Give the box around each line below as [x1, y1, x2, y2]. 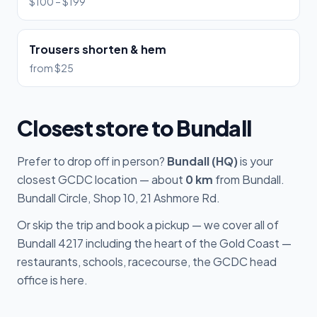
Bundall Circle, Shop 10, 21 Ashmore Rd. [17, 190, 220, 205]
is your [238, 154, 273, 168]
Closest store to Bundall [17, 115, 251, 142]
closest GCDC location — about [17, 172, 185, 187]
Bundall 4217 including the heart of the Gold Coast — [17, 236, 292, 250]
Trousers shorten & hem [29, 42, 166, 57]
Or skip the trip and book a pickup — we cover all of [17, 217, 279, 232]
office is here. [17, 272, 88, 287]
